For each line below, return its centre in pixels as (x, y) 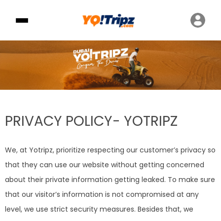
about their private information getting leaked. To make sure (110, 179)
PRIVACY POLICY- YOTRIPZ (91, 121)
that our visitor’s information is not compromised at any (102, 194)
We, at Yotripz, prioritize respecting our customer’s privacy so (110, 150)
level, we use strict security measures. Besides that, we (99, 209)
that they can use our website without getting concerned (105, 165)
